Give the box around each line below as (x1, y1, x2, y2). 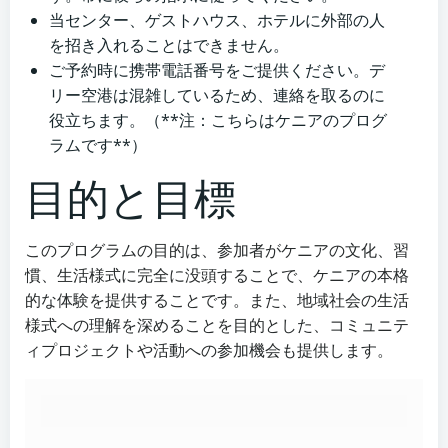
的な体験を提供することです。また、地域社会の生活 (25, 289, 409, 312)
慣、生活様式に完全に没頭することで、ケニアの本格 (25, 264, 409, 287)
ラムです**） (49, 134, 147, 157)
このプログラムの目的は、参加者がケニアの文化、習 (25, 239, 409, 262)
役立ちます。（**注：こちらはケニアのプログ (49, 109, 387, 132)
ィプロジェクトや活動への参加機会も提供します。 (25, 339, 393, 362)
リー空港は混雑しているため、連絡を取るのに (49, 84, 385, 107)
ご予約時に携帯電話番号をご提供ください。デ (49, 59, 385, 82)
